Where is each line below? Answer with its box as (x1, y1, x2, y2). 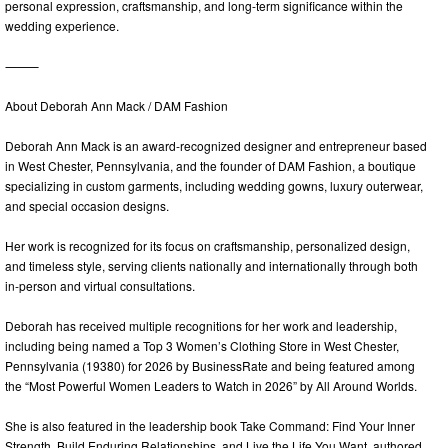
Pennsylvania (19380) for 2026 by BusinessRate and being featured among (5, 357, 415, 375)
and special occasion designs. (5, 197, 169, 215)
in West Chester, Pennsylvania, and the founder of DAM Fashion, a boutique (5, 157, 416, 175)
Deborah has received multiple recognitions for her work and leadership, (5, 317, 397, 335)
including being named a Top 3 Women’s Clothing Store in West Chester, (5, 337, 399, 355)
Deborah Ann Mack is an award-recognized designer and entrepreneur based (5, 137, 427, 155)
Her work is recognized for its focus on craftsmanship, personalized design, (5, 237, 410, 255)
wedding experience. (5, 17, 119, 35)
